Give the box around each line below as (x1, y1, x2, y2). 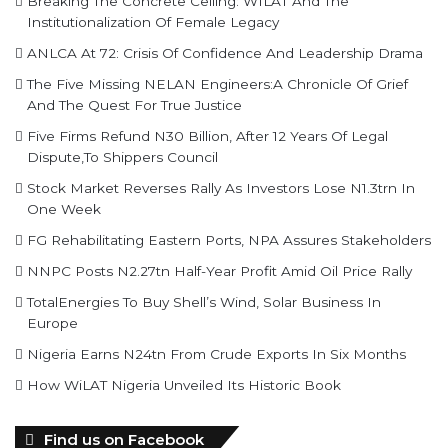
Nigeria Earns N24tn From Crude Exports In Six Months (27, 345, 406, 361)
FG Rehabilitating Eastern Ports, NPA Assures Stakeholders (27, 231, 431, 247)
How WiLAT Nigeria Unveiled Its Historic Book (27, 376, 341, 392)
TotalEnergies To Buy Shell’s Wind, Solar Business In (27, 293, 381, 309)
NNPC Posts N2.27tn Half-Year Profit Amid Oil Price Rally (27, 262, 412, 278)
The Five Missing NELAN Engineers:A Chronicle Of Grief (27, 75, 408, 91)
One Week (27, 200, 101, 216)
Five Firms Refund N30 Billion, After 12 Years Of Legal (27, 127, 388, 143)
